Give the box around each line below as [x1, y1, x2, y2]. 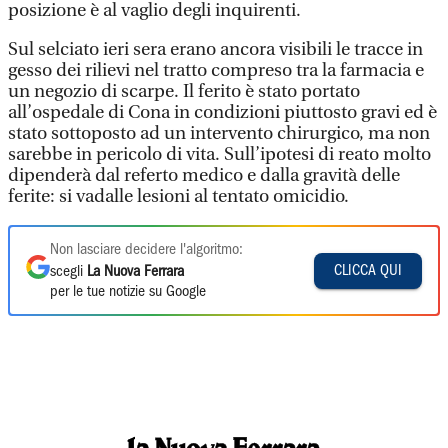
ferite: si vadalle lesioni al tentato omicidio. [8, 186, 349, 207]
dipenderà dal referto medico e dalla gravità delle [8, 165, 400, 186]
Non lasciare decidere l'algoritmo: [50, 243, 243, 257]
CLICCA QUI [334, 263, 402, 278]
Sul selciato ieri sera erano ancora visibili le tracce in [8, 39, 423, 60]
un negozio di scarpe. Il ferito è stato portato [8, 81, 360, 102]
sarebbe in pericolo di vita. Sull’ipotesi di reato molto [8, 144, 431, 165]
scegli [50, 265, 87, 279]
